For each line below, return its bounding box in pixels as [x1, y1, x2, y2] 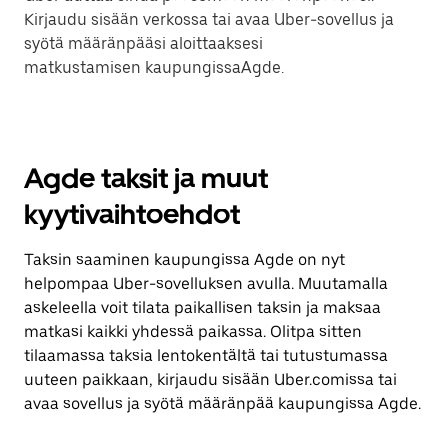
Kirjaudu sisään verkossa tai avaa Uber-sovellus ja [24, 10, 394, 29]
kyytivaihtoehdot [24, 197, 240, 231]
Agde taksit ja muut [24, 161, 268, 195]
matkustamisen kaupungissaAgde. [24, 58, 284, 77]
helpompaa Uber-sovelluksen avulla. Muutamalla [24, 274, 388, 293]
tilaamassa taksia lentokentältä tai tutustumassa [24, 346, 388, 365]
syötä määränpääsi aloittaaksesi [24, 34, 263, 53]
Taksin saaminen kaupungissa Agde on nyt [24, 250, 345, 269]
